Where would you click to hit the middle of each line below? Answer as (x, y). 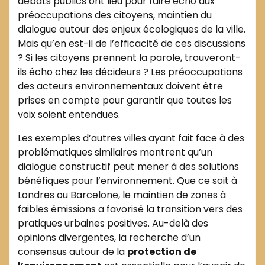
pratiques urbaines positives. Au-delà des (113, 223)
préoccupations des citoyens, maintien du (115, 15)
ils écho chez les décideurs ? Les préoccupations (130, 72)
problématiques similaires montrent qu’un (115, 152)
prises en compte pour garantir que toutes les (125, 100)
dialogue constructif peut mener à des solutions (128, 166)
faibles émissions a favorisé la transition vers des (130, 209)
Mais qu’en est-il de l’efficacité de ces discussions (132, 43)
